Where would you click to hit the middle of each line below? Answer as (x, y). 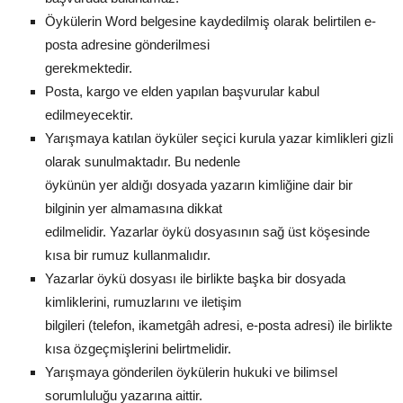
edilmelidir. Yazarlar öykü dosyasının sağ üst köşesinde (207, 231)
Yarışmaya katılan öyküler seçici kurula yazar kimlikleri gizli (219, 138)
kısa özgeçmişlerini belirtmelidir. (138, 348)
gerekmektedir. (89, 67)
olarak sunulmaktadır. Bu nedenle (143, 161)
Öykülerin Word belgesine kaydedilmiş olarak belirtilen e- (210, 21)
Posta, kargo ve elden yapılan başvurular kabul (182, 91)
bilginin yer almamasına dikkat (134, 208)
